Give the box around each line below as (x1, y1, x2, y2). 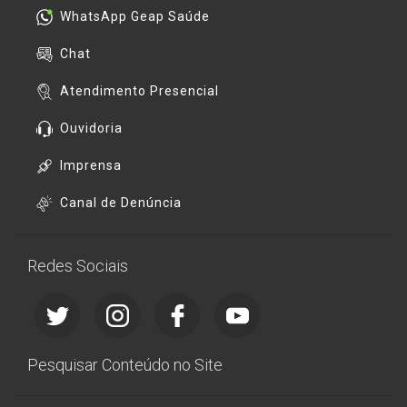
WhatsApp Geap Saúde (60, 9, 210, 24)
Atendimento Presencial (60, 84, 219, 98)
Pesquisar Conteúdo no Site (27, 355, 223, 374)
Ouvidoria (60, 121, 123, 135)
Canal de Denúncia (60, 195, 182, 210)
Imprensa (60, 158, 122, 173)
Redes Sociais (27, 256, 128, 275)
